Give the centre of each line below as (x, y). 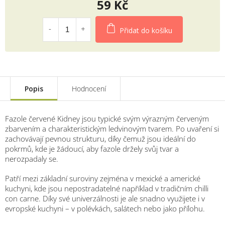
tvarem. (162, 129)
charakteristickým (78, 129)
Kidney (70, 119)
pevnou (59, 139)
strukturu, (90, 139)
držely (134, 149)
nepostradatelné (93, 188)
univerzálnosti (96, 198)
